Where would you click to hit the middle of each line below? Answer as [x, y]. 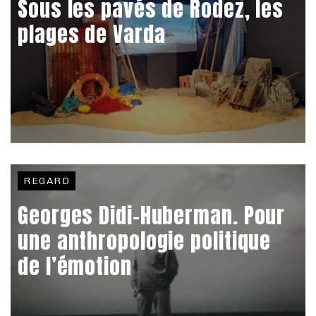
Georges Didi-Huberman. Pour [152, 215]
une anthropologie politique [145, 241]
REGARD [47, 181]
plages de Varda [92, 34]
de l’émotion [75, 266]
